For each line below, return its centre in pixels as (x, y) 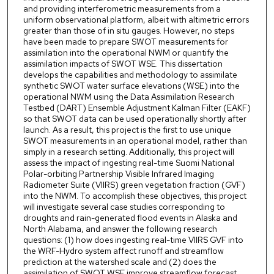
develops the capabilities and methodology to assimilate (130, 75)
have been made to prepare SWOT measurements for (125, 42)
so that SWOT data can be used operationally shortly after (135, 119)
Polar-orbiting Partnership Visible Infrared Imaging (118, 174)
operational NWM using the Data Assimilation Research (128, 97)
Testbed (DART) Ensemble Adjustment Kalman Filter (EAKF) (137, 108)
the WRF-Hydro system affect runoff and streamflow (123, 251)
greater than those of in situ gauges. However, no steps (128, 31)
